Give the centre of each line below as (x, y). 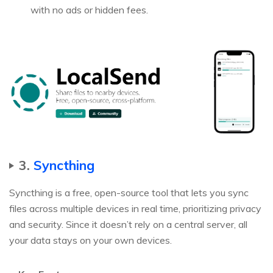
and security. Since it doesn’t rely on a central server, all (128, 224)
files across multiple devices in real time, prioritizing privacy (135, 208)
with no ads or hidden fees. (89, 10)
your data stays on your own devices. (90, 240)
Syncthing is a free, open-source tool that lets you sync (129, 192)
